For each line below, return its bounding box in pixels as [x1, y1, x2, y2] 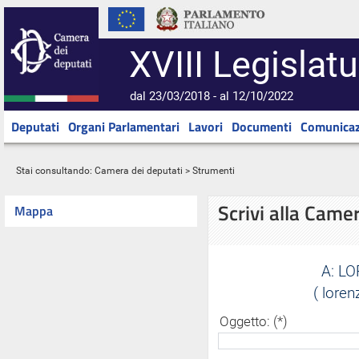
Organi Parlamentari [68, 117, 179, 136]
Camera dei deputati [95, 165, 183, 176]
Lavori [188, 117, 223, 136]
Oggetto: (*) [220, 314, 288, 329]
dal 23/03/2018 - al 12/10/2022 [130, 89, 293, 103]
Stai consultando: [14, 165, 95, 176]
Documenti [232, 117, 292, 136]
